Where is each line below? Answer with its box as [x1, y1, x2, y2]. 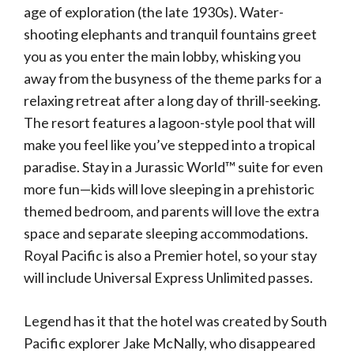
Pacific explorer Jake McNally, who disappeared [24, 334, 315, 352]
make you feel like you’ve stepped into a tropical [24, 136, 315, 154]
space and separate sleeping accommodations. [24, 224, 308, 243]
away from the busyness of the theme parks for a [24, 70, 322, 88]
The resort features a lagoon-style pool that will [24, 114, 315, 132]
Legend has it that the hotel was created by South [24, 312, 327, 330]
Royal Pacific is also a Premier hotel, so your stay [24, 247, 317, 265]
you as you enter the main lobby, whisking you [24, 47, 301, 66]
